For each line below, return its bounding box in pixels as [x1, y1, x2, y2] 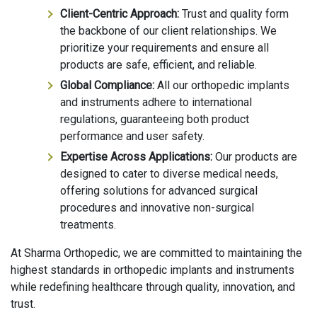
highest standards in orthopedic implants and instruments [11, 263, 294, 277]
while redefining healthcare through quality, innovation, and [11, 280, 295, 294]
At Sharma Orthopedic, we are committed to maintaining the [11, 246, 302, 260]
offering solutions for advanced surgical [60, 184, 258, 198]
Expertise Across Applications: [60, 150, 212, 164]
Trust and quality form [179, 7, 289, 21]
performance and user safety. [60, 129, 204, 144]
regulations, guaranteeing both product [60, 113, 249, 127]
